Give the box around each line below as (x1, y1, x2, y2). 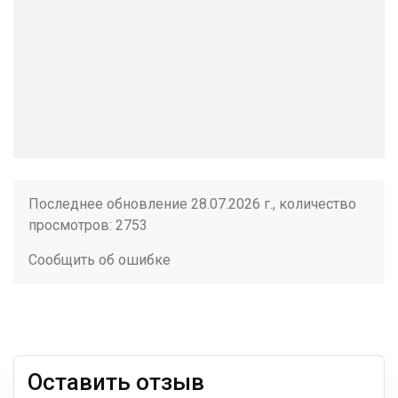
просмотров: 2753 (28, 217, 147, 234)
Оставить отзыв (28, 369, 204, 395)
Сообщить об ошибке (28, 251, 171, 268)
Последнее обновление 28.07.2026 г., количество (28, 195, 356, 212)
